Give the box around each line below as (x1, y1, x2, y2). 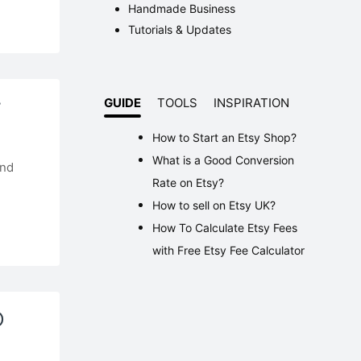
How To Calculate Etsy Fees (151, 221, 297, 234)
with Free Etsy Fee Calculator (151, 243, 305, 257)
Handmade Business (127, 2, 235, 15)
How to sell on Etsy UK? (151, 198, 276, 212)
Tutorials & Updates (127, 23, 231, 36)
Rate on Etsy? (151, 176, 224, 189)
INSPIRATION (213, 95, 289, 110)
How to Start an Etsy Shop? (151, 131, 297, 144)
